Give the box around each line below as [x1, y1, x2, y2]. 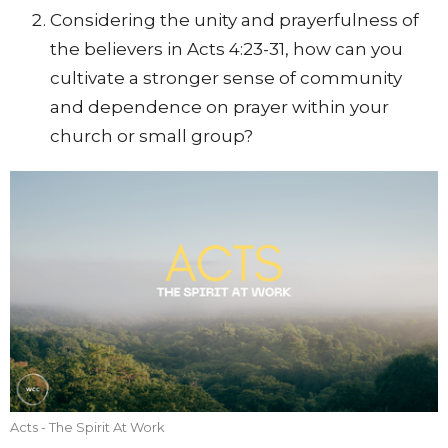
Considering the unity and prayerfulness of [50, 10, 419, 31]
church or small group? [50, 126, 253, 147]
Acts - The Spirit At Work [10, 418, 165, 435]
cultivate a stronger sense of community [50, 68, 402, 89]
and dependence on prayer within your [50, 97, 389, 118]
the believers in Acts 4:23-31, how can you [50, 39, 403, 60]
